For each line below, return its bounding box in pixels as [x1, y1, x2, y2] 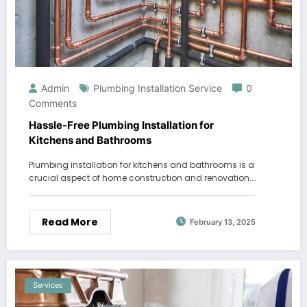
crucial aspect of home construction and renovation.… [29, 171, 256, 184]
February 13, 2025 [190, 218, 256, 228]
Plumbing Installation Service [93, 82, 222, 94]
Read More [42, 214, 98, 229]
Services [33, 280, 63, 290]
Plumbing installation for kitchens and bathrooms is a [29, 158, 254, 171]
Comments [29, 97, 77, 109]
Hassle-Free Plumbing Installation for [29, 118, 214, 132]
